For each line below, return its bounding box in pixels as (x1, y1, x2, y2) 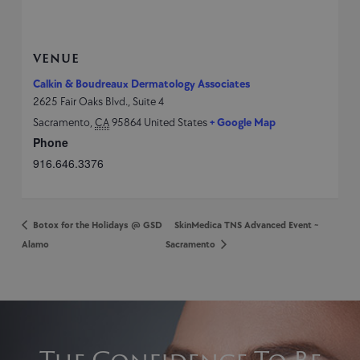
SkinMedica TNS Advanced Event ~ (174, 219, 318, 231)
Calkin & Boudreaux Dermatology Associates (33, 77, 251, 92)
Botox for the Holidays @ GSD (31, 219, 163, 231)
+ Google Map (210, 116, 276, 130)
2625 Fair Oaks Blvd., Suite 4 (33, 95, 165, 109)
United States (144, 116, 208, 130)
